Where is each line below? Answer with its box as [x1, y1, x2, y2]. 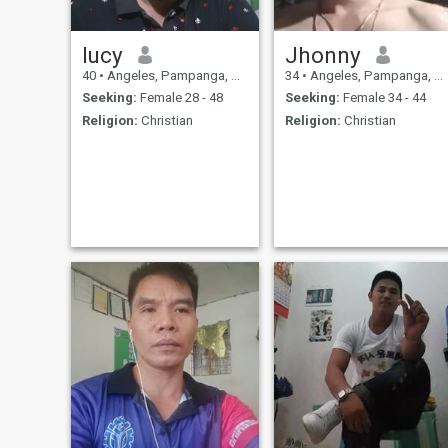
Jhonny [284, 41, 361, 68]
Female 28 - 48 [136, 90, 223, 106]
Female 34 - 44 [339, 90, 426, 106]
